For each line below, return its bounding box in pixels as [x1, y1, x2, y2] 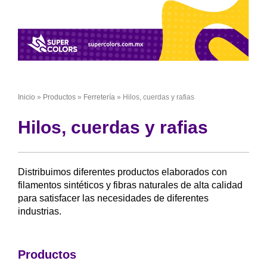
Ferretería [83, 93, 115, 101]
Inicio [18, 93, 35, 101]
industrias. [18, 206, 61, 216]
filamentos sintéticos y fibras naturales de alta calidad [18, 180, 243, 190]
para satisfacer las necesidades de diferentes [18, 193, 209, 203]
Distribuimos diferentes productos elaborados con [18, 167, 227, 177]
